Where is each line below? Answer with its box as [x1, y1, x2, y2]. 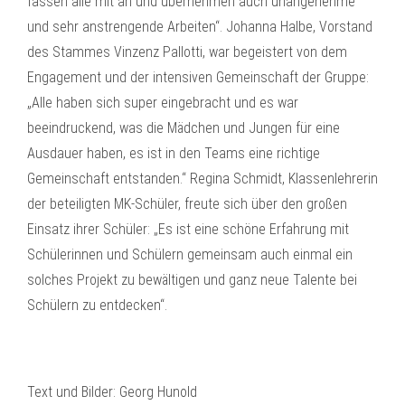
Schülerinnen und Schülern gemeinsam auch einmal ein [27, 246, 353, 263]
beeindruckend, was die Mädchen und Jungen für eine [27, 119, 340, 137]
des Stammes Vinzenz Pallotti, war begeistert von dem [27, 43, 347, 61]
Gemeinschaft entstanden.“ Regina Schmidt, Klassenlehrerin [27, 170, 378, 187]
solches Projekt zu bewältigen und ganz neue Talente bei [27, 271, 357, 288]
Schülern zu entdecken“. [27, 297, 167, 314]
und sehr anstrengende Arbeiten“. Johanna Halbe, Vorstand [27, 18, 372, 35]
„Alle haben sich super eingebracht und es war [27, 94, 298, 111]
